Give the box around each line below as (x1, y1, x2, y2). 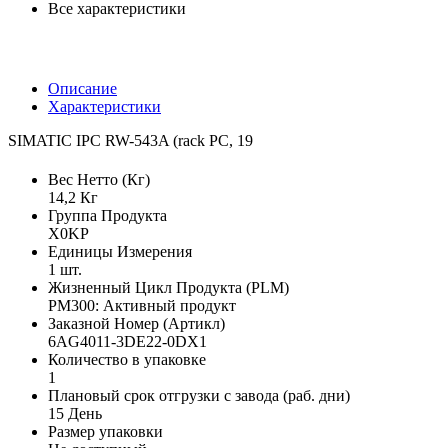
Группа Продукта (48, 207, 167, 225)
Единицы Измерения (48, 243, 192, 261)
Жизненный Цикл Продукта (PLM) (48, 279, 289, 297)
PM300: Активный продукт (48, 297, 236, 315)
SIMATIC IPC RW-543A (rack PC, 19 (8, 131, 253, 149)
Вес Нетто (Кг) (48, 171, 150, 189)
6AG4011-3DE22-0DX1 (48, 333, 207, 351)
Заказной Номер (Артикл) (48, 315, 225, 333)
